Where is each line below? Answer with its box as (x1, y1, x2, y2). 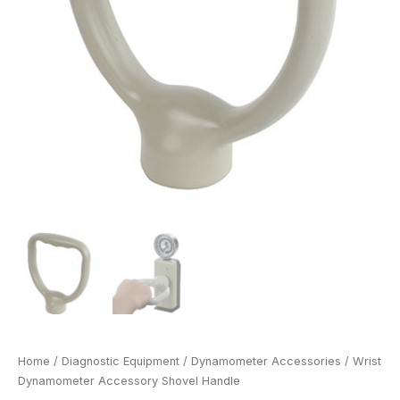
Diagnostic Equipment (62, 354, 179, 368)
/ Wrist (341, 354, 381, 368)
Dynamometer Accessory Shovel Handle (18, 373, 240, 387)
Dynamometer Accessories (191, 354, 341, 368)
